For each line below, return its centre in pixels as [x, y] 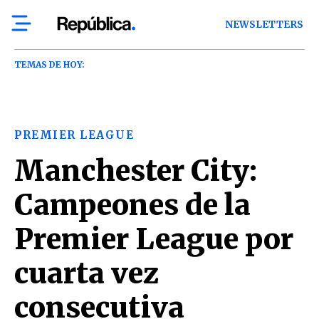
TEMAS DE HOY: [49, 64]
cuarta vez [87, 273]
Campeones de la [132, 205]
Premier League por [154, 239]
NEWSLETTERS [265, 25]
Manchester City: [136, 171]
